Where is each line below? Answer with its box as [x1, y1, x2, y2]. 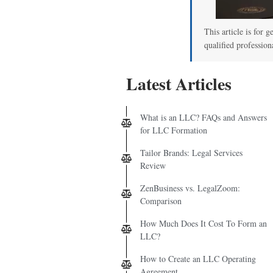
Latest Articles [126, 71, 232, 96]
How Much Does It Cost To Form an [140, 217, 267, 229]
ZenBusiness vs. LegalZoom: [140, 182, 240, 194]
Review [140, 159, 166, 171]
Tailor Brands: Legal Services [140, 146, 243, 158]
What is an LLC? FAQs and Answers [140, 111, 267, 123]
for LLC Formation [140, 124, 207, 136]
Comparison [140, 194, 182, 207]
